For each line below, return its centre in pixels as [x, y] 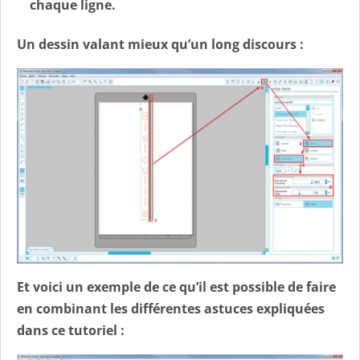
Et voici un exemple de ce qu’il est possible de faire [176, 286]
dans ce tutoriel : [71, 330]
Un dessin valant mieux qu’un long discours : [160, 44]
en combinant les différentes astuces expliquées [171, 308]
